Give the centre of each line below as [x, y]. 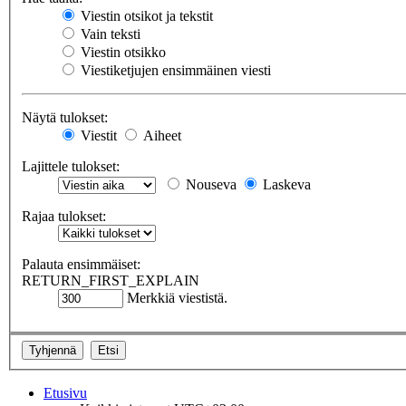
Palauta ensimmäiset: [81, 265]
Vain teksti [109, 34]
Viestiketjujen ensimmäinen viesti [174, 71]
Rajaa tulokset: [64, 217]
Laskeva [285, 185]
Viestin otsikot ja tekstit [145, 16]
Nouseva [209, 185]
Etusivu [65, 392]
